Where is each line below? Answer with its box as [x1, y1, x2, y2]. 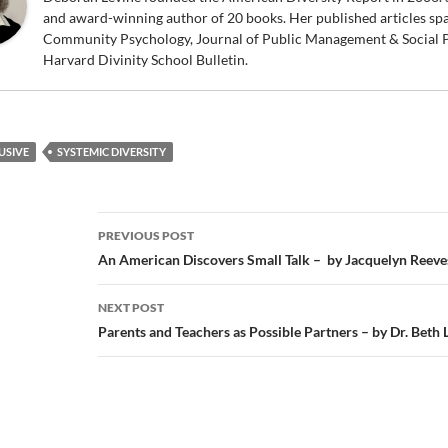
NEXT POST [98, 300, 164, 316]
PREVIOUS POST [98, 228, 194, 244]
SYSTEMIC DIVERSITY [57, 145, 166, 159]
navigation [97, 247, 221, 280]
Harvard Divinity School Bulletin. [43, 51, 248, 69]
